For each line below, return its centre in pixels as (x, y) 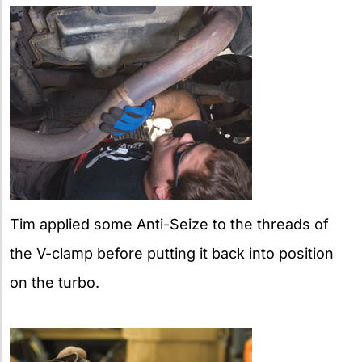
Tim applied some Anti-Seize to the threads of (169, 224)
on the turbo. (55, 282)
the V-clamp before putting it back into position (172, 253)
